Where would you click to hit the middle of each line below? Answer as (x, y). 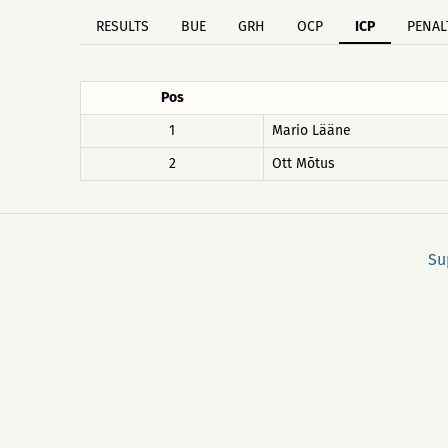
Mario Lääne (311, 130)
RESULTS (122, 26)
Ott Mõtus (303, 163)
